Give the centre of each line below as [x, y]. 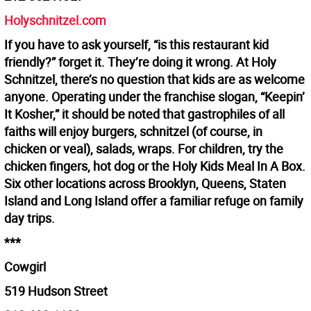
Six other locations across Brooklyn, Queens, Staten [145, 184]
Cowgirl [25, 267]
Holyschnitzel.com [55, 20]
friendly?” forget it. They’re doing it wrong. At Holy [140, 62]
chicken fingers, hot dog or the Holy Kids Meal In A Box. [155, 166]
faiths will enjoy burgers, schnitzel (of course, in [133, 132]
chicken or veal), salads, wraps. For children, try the [144, 149]
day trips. [30, 218]
